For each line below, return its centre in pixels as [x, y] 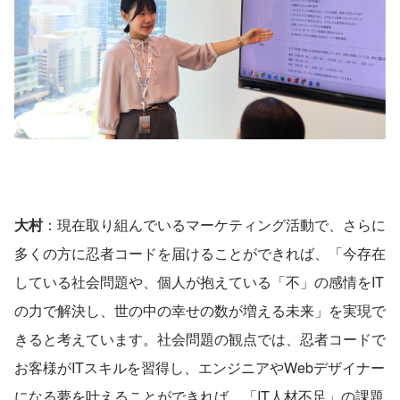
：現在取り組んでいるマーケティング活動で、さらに [214, 224]
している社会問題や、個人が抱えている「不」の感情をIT [199, 281]
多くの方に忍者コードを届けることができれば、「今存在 [200, 253]
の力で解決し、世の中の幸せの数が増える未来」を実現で [200, 310]
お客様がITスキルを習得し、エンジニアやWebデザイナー [200, 367]
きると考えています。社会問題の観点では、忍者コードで [200, 338]
